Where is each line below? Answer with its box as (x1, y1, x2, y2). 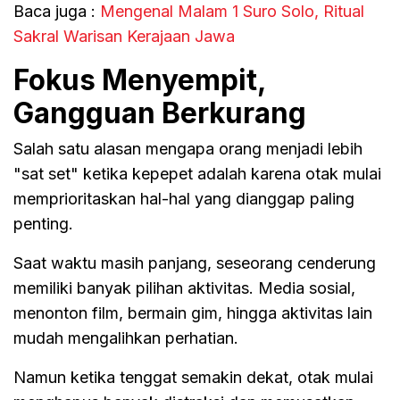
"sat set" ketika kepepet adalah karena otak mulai (13, 163, 381, 183)
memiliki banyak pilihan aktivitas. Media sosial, (13, 278, 355, 297)
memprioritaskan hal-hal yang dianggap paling (13, 188, 354, 208)
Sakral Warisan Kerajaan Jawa (13, 26, 235, 46)
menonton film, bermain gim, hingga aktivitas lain (13, 303, 372, 322)
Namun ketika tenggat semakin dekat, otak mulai (13, 367, 373, 387)
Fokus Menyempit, (13, 62, 266, 97)
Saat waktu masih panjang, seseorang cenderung (13, 253, 376, 272)
